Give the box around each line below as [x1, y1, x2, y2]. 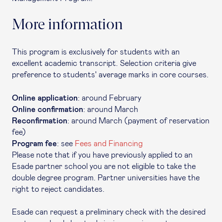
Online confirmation [12, 106, 83, 113]
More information [12, 18, 123, 33]
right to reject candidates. [12, 185, 105, 193]
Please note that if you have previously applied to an [12, 151, 193, 159]
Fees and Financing [75, 140, 143, 148]
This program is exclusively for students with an [12, 48, 180, 56]
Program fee [12, 140, 57, 148]
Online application [12, 94, 78, 102]
